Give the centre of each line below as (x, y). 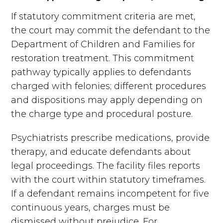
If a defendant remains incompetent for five (110, 193)
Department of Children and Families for (103, 44)
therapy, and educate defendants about (101, 152)
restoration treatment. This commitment (103, 58)
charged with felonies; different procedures (109, 86)
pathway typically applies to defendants (101, 72)
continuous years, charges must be (91, 207)
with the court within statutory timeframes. (109, 179)
